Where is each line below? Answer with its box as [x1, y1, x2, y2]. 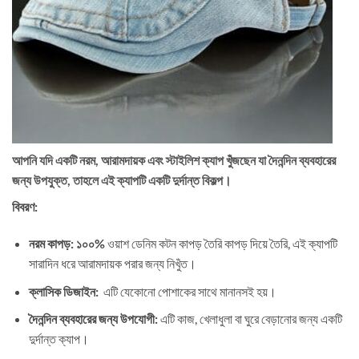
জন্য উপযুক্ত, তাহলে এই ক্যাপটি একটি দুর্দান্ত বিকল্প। [12, 172, 232, 188]
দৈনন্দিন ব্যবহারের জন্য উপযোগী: [28, 311, 158, 327]
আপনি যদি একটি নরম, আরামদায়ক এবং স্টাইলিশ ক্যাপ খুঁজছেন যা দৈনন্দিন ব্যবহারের [12, 152, 336, 168]
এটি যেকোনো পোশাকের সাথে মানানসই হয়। [98, 283, 276, 299]
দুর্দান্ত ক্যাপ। [28, 331, 89, 347]
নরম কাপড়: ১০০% [28, 236, 107, 252]
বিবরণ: [12, 199, 38, 215]
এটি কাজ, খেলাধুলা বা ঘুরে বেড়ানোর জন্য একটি [157, 311, 342, 327]
